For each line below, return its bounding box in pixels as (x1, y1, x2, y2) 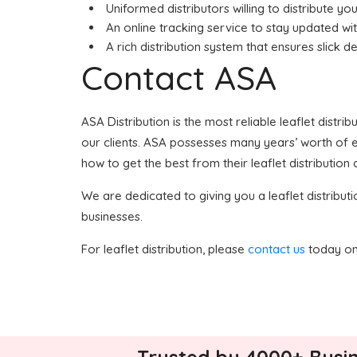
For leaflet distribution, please (81, 241, 248, 257)
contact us (248, 241, 305, 257)
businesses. (81, 209, 143, 224)
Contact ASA (81, 57, 277, 99)
